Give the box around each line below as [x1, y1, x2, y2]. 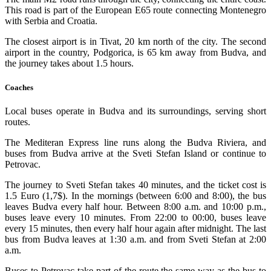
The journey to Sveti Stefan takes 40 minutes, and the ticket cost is [5, 179, 266, 190]
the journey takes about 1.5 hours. [5, 58, 134, 69]
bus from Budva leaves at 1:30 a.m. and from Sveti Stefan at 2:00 [5, 233, 266, 244]
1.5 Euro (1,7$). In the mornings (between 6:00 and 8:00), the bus [5, 190, 266, 201]
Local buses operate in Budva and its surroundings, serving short [5, 105, 266, 116]
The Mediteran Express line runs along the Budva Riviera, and [5, 137, 266, 148]
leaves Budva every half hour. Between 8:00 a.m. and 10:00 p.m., [5, 201, 266, 212]
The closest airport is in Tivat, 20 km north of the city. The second [5, 36, 266, 47]
